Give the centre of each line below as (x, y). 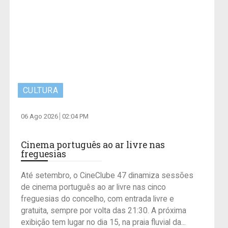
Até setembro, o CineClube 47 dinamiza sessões (107, 176)
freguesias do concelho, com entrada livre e (97, 199)
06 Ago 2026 (40, 117)
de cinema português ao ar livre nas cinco (93, 188)
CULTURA (40, 91)
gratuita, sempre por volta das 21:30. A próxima (103, 211)
